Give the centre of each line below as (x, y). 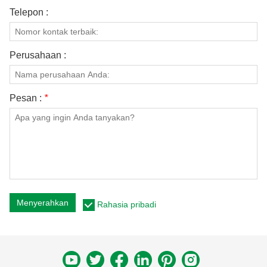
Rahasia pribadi (127, 204)
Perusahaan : (38, 55)
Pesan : (27, 98)
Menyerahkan (43, 202)
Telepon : (29, 12)
